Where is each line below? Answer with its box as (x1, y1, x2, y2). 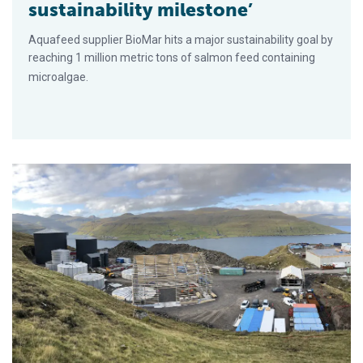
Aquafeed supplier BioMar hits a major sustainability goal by (28, 32, 333, 46)
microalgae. (28, 70, 88, 83)
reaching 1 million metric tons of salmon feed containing (28, 50, 315, 64)
